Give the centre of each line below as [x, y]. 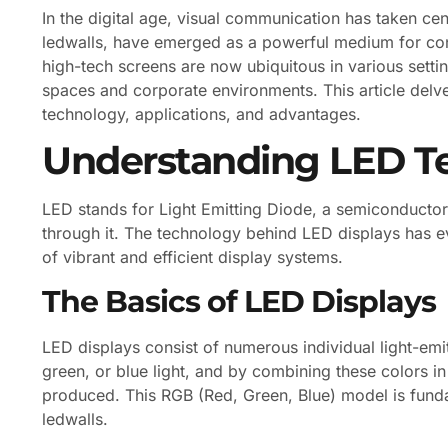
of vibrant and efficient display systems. [192, 257]
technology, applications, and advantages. [201, 114]
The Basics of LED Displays [239, 300]
